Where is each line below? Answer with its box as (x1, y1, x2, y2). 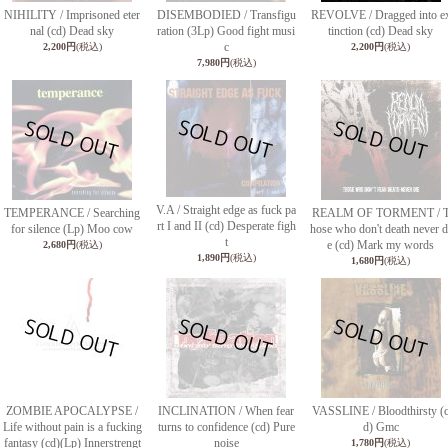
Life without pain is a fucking (2, 420, 142, 434)
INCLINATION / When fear (158, 404, 294, 418)
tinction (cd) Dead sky (328, 24, 433, 38)
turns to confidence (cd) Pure (157, 420, 295, 434)
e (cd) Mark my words (327, 238, 434, 252)
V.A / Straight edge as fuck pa (156, 203, 296, 217)
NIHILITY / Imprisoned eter (4, 8, 140, 22)
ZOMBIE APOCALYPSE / (6, 404, 138, 418)
